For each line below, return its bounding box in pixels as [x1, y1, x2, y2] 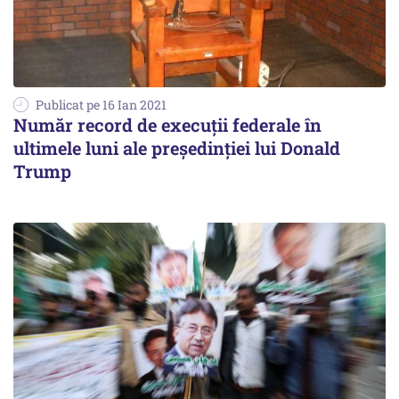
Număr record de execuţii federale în [13, 112, 322, 136]
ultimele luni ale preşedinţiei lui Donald [13, 135, 340, 159]
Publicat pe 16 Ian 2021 [36, 95, 167, 113]
